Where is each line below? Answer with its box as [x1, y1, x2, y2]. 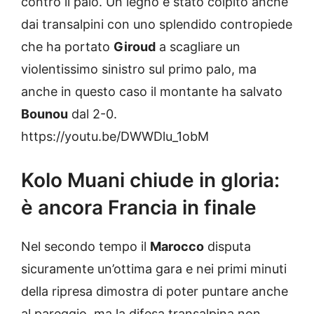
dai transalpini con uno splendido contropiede [21, 16, 292, 32]
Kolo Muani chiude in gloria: [21, 168, 280, 192]
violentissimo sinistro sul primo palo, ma [21, 61, 257, 76]
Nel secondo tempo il [21, 238, 150, 254]
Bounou [21, 106, 68, 121]
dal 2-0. [68, 106, 117, 121]
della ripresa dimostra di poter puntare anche [21, 283, 288, 299]
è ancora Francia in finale [21, 195, 257, 219]
